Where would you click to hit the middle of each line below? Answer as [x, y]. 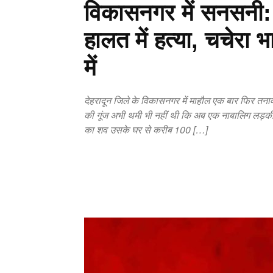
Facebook [217, 187]
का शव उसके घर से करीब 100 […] [146, 129]
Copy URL [138, 187]
